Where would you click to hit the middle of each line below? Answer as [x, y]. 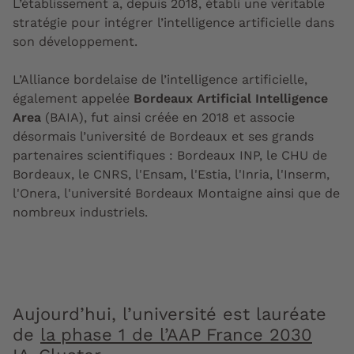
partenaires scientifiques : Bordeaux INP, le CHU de [170, 156]
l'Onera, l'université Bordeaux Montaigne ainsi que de [176, 194]
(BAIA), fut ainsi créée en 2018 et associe [168, 118]
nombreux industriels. [80, 213]
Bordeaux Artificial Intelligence [231, 99]
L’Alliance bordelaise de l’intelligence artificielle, [160, 80]
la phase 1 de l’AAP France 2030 [176, 335]
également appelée [73, 99]
